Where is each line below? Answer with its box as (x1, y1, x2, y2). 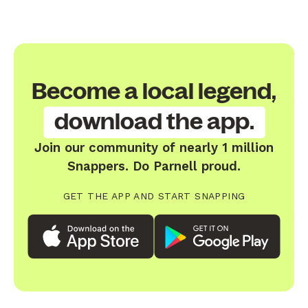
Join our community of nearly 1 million (34, 140, 274, 155)
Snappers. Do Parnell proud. (67, 158, 241, 173)
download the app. (54, 109, 254, 134)
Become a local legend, (32, 79, 276, 104)
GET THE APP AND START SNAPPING (63, 190, 245, 201)
